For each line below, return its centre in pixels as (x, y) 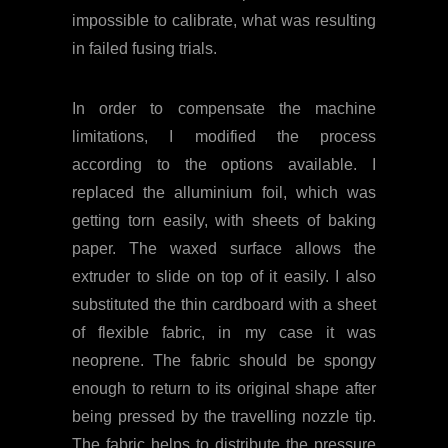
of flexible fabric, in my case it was (224, 332)
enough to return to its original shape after (224, 388)
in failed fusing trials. (144, 48)
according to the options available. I (224, 164)
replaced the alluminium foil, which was (224, 192)
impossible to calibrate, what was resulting (224, 20)
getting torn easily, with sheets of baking (224, 220)
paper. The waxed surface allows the (224, 248)
